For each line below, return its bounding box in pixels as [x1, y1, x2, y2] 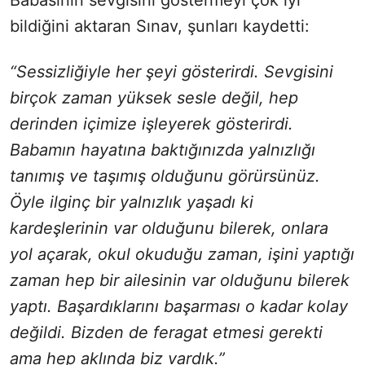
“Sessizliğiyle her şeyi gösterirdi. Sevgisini [10, 61, 333, 81]
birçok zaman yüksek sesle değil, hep [10, 87, 298, 108]
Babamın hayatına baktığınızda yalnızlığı [10, 139, 315, 160]
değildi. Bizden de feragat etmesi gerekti [10, 322, 323, 342]
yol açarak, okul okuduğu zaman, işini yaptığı [10, 244, 354, 264]
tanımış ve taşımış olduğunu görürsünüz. [10, 165, 320, 186]
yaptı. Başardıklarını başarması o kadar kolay [10, 296, 348, 316]
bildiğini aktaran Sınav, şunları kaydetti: [10, 15, 310, 36]
